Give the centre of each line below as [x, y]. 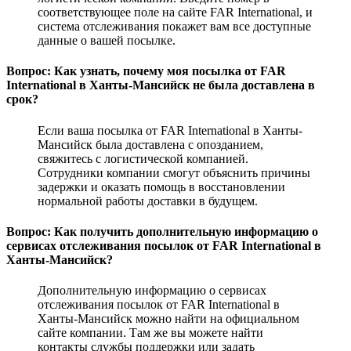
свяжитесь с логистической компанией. [143, 158]
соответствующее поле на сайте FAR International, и [175, 13]
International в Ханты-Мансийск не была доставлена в [161, 85]
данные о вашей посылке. [107, 41]
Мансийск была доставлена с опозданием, [150, 144]
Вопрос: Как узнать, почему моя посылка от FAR [146, 71]
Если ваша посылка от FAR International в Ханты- [170, 130]
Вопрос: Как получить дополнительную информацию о [162, 231]
